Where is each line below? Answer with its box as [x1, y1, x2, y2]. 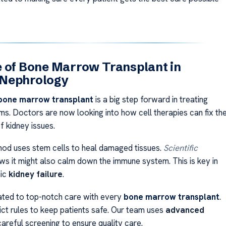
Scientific [163, 142, 198, 154]
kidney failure [8, 168, 63, 180]
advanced [165, 204, 204, 215]
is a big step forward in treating [93, 93, 208, 105]
